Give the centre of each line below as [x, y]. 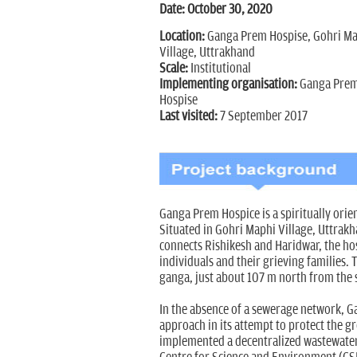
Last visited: [188, 117]
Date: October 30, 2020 [216, 10]
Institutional [219, 69]
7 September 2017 [262, 117]
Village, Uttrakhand [207, 53]
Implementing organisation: [228, 85]
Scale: [173, 69]
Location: [182, 37]
